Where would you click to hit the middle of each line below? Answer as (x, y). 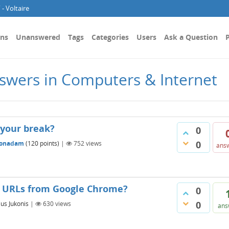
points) (49, 143)
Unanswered (38, 37)
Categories (110, 37)
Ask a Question (191, 37)
